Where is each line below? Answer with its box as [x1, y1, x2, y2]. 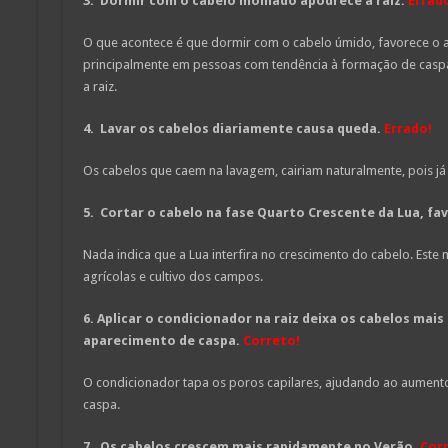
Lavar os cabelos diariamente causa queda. [99, 120, 381, 136]
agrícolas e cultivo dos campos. [82, 268, 263, 284]
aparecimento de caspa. [82, 332, 240, 348]
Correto [242, 332, 296, 348]
